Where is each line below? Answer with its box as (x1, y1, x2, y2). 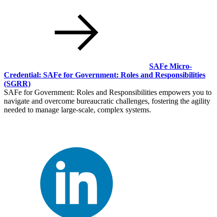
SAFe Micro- (149, 62, 192, 70)
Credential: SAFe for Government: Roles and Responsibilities (4, 70, 205, 79)
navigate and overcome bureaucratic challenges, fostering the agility (4, 96, 210, 105)
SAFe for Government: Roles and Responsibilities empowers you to (4, 88, 212, 96)
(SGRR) (4, 79, 31, 88)
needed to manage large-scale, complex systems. (4, 105, 151, 114)
